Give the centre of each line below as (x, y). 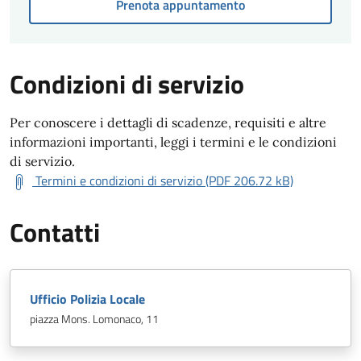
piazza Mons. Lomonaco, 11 (94, 319)
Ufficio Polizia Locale (87, 299)
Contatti (55, 232)
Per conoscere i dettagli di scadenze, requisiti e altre (168, 122)
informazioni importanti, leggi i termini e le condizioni (173, 142)
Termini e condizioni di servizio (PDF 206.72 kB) (164, 180)
